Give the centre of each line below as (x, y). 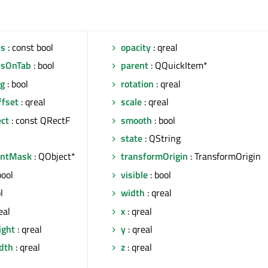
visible (134, 174)
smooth (136, 120)
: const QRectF (39, 120)
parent (135, 66)
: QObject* (54, 156)
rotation (137, 83)
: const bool (29, 47)
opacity (136, 47)
